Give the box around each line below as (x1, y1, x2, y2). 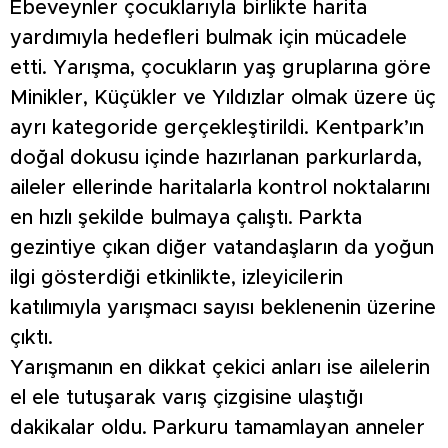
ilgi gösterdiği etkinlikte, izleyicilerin (10, 268, 343, 289)
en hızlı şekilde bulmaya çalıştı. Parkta (10, 208, 362, 229)
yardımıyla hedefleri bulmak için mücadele (10, 28, 407, 49)
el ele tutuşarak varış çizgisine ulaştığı (10, 388, 363, 409)
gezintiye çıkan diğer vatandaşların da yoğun (10, 238, 434, 259)
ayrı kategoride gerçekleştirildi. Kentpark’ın (10, 118, 424, 139)
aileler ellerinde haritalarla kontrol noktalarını (10, 178, 430, 199)
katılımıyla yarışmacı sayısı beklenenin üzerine (10, 298, 436, 319)
